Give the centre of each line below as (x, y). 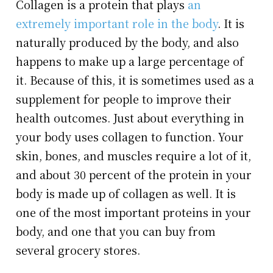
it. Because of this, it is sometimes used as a (135, 80)
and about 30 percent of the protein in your (134, 175)
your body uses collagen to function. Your (130, 137)
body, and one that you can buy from (116, 231)
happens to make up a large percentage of (130, 61)
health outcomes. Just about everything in (130, 118)
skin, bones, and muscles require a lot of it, (134, 156)
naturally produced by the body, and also (128, 42)
